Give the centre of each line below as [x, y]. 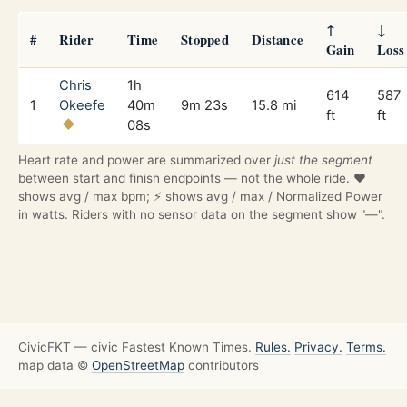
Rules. [273, 347]
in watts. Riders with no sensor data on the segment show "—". [202, 214]
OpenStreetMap [138, 366]
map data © [55, 366]
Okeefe [82, 105]
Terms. [366, 347]
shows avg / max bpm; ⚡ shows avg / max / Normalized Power [200, 196]
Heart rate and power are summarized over [146, 159]
